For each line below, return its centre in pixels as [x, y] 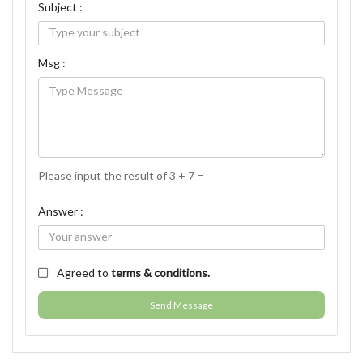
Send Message [181, 305]
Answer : [61, 211]
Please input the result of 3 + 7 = [121, 175]
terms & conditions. [160, 273]
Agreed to [84, 273]
